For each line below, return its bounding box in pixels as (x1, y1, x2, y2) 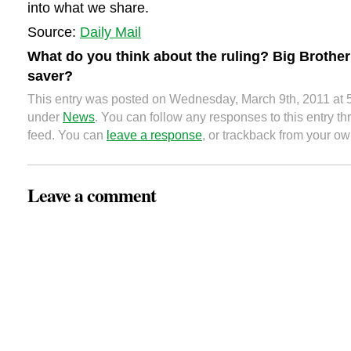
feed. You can (27, 128, 107, 142)
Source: (27, 24, 80, 40)
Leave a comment (27, 181, 156, 208)
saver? (27, 67, 73, 84)
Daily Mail (80, 24, 141, 40)
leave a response (107, 128, 202, 142)
